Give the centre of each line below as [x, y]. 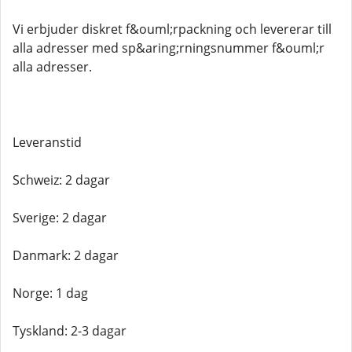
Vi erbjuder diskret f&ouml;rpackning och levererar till [172, 29]
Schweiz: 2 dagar [61, 180]
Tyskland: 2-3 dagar [70, 331]
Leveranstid [47, 142]
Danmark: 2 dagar [66, 255]
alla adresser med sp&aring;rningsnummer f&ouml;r [169, 48]
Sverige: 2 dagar [60, 218]
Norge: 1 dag [50, 293]
